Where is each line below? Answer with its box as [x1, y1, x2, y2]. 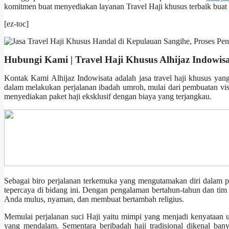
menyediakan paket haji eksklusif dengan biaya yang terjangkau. [4, 92, 212, 101]
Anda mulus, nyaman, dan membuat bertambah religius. [4, 195, 184, 204]
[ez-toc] [4, 19, 29, 29]
